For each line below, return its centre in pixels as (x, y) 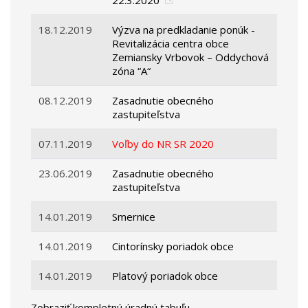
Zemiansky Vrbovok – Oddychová (191, 57)
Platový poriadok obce (165, 276)
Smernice (134, 217)
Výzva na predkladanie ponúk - (184, 30)
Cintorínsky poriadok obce (173, 246)
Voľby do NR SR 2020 (163, 144)
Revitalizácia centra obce (171, 44)
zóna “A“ (132, 71)
